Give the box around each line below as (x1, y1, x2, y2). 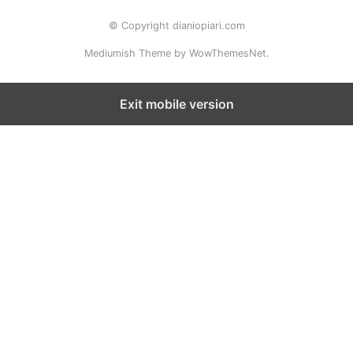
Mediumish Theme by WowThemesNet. (84, 46, 269, 59)
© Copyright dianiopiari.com (108, 19, 245, 32)
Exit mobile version (119, 95, 234, 112)
